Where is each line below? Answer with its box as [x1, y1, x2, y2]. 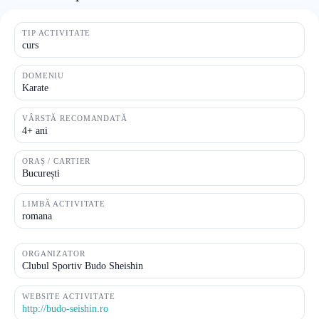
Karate [22, 83, 48, 93]
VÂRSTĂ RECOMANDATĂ [22, 114, 127, 122]
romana [22, 211, 52, 221]
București [22, 168, 60, 179]
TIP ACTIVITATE [22, 28, 91, 37]
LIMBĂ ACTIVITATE [22, 199, 106, 208]
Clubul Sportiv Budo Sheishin [22, 261, 143, 271]
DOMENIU [22, 71, 65, 80]
